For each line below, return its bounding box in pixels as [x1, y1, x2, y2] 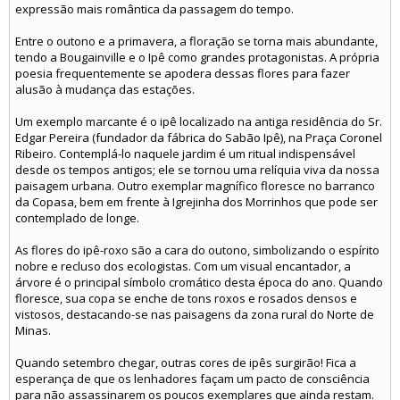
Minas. [15, 322, 51, 339]
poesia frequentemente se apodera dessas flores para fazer [15, 65, 350, 82]
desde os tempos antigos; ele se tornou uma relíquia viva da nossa [15, 162, 379, 179]
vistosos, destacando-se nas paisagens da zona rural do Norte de [15, 306, 374, 323]
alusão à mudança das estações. [15, 81, 195, 98]
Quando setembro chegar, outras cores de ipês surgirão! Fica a [15, 354, 356, 371]
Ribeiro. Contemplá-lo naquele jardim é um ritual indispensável [15, 146, 355, 162]
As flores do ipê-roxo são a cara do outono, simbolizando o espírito [15, 242, 379, 259]
